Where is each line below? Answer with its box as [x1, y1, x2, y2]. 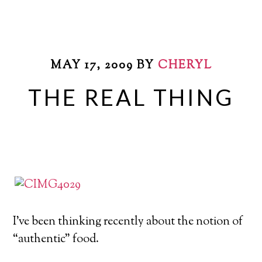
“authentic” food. [13, 231, 99, 248]
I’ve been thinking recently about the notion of [13, 213, 243, 230]
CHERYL [157, 57, 212, 74]
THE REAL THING [28, 84, 234, 111]
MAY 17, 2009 [50, 57, 133, 74]
